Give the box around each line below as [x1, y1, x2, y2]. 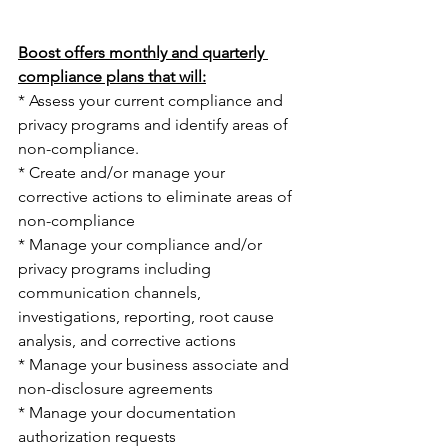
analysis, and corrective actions [18, 331, 236, 351]
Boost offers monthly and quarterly [18, 43, 268, 63]
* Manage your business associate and [18, 355, 293, 375]
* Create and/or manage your [18, 163, 229, 183]
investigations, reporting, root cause [18, 307, 278, 327]
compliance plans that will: [18, 67, 206, 87]
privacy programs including [18, 259, 215, 279]
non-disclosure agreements [18, 379, 213, 399]
